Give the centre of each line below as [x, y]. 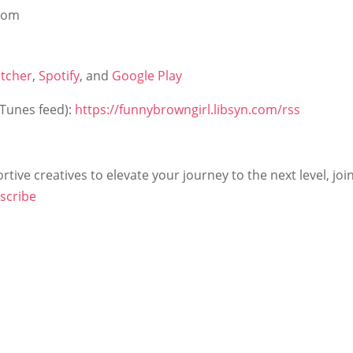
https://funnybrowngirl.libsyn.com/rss [188, 110]
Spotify [59, 76]
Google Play [147, 76]
